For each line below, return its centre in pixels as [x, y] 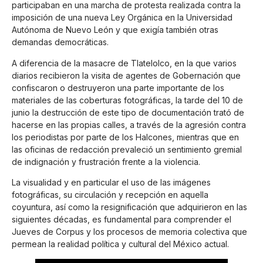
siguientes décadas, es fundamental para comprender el [122, 220]
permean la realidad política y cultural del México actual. [120, 244]
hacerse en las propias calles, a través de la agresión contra [129, 124]
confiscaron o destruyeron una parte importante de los [118, 87]
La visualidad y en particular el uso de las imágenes [111, 183]
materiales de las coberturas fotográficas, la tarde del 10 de [127, 100]
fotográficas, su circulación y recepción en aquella [110, 195]
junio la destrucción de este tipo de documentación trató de [128, 112]
